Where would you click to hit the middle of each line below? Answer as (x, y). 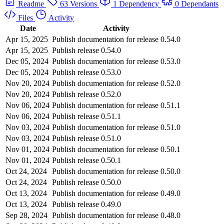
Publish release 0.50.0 (86, 182)
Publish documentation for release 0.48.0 (116, 215)
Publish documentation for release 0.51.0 (116, 127)
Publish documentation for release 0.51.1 (116, 105)
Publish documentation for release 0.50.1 (116, 149)
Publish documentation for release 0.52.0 (116, 83)
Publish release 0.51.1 (86, 116)
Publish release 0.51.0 (86, 138)
